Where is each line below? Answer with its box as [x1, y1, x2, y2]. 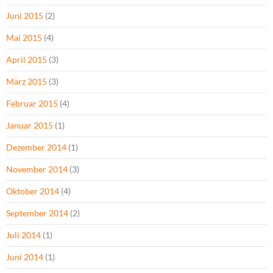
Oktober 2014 [6, 186, 59, 196]
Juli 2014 [6, 230, 41, 240]
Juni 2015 [6, 10, 43, 21]
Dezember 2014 [6, 142, 66, 152]
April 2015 [6, 54, 47, 65]
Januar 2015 [6, 120, 53, 130]
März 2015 [6, 76, 47, 87]
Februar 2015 [6, 98, 58, 108]
